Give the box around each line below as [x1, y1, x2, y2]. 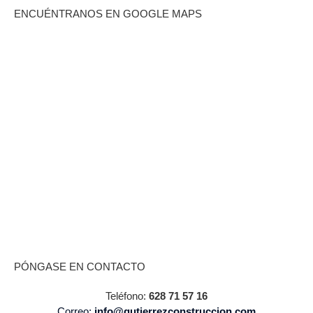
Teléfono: [105, 290, 149, 303]
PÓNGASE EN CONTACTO [14, 261, 145, 273]
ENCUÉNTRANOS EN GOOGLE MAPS [14, 8, 202, 20]
